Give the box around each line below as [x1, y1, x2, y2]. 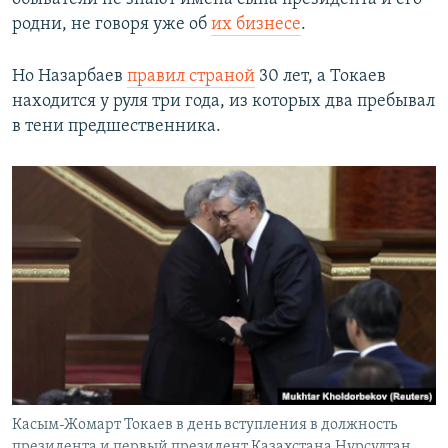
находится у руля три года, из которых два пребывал [12, 92, 435, 112]
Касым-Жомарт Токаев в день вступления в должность [12, 417, 397, 434]
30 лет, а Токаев [255, 67, 386, 87]
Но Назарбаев [12, 67, 127, 87]
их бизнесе [211, 15, 301, 35]
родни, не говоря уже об [12, 15, 211, 35]
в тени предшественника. [12, 117, 221, 137]
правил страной [127, 67, 255, 87]
